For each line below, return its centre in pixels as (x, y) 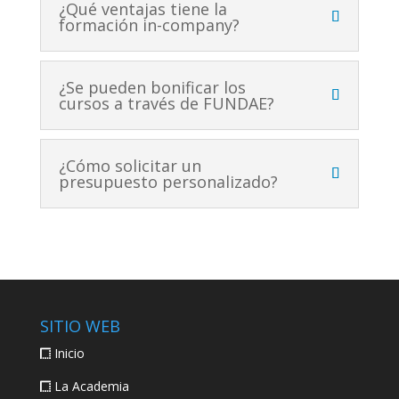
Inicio (69, 353)
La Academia (91, 386)
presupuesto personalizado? (168, 181)
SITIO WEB (80, 326)
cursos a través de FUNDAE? (166, 103)
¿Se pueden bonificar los (152, 87)
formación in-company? (149, 24)
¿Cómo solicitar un (130, 165)
